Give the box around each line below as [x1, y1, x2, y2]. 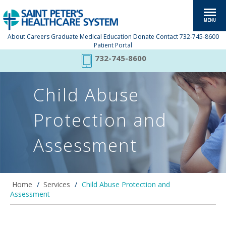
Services [43, 180, 71, 189]
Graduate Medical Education [50, 32, 132, 41]
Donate [133, 32, 154, 41]
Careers [26, 32, 49, 41]
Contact [155, 32, 178, 41]
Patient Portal [94, 41, 132, 49]
